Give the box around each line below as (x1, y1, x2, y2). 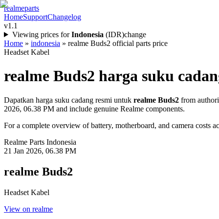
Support (23, 13, 47, 21)
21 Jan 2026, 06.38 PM (4, 146, 76, 155)
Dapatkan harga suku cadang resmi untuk (4, 95, 131, 104)
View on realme (4, 204, 53, 213)
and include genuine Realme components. (54, 104, 185, 113)
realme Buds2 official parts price (68, 39, 168, 47)
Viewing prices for (12, 30, 69, 39)
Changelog (47, 13, 81, 21)
